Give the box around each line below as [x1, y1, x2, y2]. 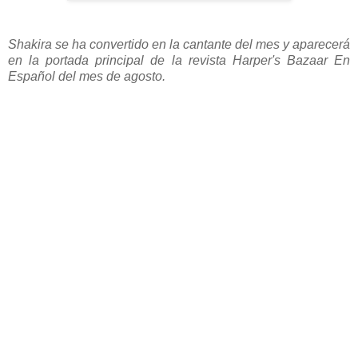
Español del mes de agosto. [8, 69, 165, 83]
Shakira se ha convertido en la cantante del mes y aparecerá [8, 37, 350, 51]
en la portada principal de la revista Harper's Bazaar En [8, 53, 350, 67]
